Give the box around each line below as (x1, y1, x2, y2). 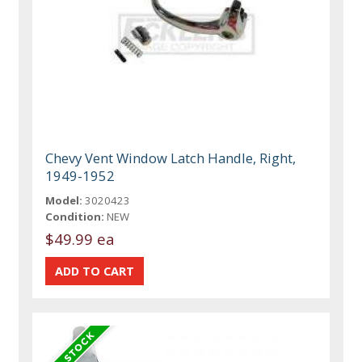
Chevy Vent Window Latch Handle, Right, (45, 149, 297, 168)
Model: (45, 193, 83, 208)
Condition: (45, 209, 105, 225)
